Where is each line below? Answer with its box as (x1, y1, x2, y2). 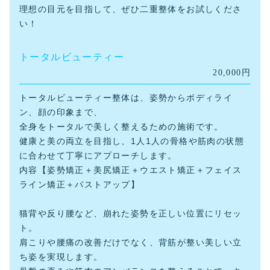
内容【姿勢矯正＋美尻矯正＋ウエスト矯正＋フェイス (19, 165, 242, 175)
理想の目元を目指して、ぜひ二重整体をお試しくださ (19, 4, 242, 14)
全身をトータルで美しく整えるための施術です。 (19, 122, 224, 132)
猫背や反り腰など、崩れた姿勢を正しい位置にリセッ (19, 209, 242, 219)
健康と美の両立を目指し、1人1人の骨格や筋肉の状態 (19, 136, 244, 146)
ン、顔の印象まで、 (19, 107, 103, 118)
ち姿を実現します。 (19, 252, 103, 262)
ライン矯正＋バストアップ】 (19, 180, 140, 190)
